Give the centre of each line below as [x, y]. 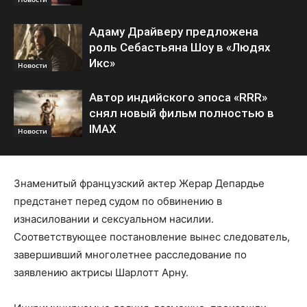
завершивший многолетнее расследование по [130, 255]
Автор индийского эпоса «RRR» [178, 97]
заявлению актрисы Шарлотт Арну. [101, 272]
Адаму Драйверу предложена [174, 32]
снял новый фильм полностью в [182, 113]
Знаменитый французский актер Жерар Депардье [139, 183]
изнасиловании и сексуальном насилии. [114, 219]
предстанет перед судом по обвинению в [118, 201]
